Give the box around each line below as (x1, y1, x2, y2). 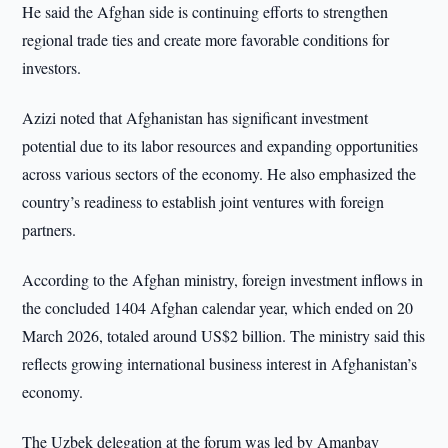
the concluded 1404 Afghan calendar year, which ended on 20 (22, 297, 414, 318)
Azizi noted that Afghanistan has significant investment (22, 107, 369, 128)
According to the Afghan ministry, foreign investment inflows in (22, 269, 424, 290)
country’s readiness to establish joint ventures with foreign (22, 191, 385, 212)
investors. (22, 57, 82, 78)
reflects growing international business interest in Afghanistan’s (22, 353, 418, 374)
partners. (22, 219, 77, 240)
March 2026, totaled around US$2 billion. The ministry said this (22, 325, 426, 346)
